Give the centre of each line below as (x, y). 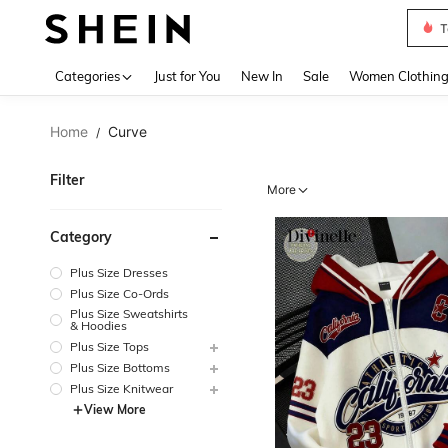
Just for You (187, 76)
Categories (87, 76)
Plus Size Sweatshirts (129, 313)
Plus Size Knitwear (121, 388)
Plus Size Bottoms (120, 367)
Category (81, 237)
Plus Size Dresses (119, 272)
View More (115, 409)
